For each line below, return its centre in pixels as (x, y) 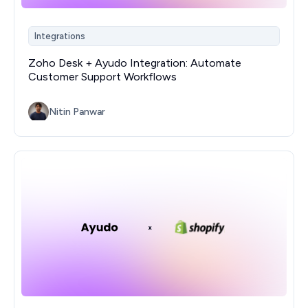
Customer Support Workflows (102, 77)
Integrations (60, 36)
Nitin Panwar (77, 111)
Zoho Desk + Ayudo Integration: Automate (135, 63)
